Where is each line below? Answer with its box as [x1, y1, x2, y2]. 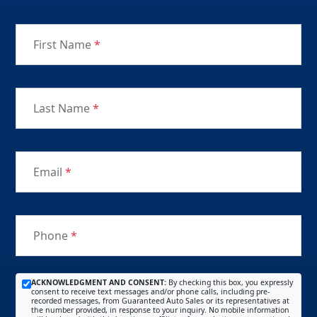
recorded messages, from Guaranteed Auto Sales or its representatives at [31, 295, 289, 306]
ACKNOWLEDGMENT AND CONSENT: [31, 277, 166, 287]
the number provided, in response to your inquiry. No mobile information [31, 304, 289, 315]
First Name [33, 36, 94, 52]
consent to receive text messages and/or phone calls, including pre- [31, 286, 270, 296]
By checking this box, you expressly [166, 277, 293, 287]
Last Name [33, 100, 93, 116]
